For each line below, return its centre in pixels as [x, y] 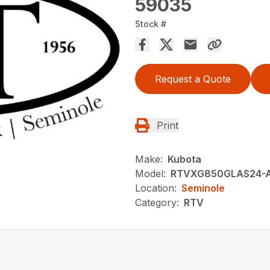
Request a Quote [193, 79]
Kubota [184, 159]
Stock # [151, 24]
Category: [157, 202]
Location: [156, 188]
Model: [150, 173]
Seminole [203, 188]
